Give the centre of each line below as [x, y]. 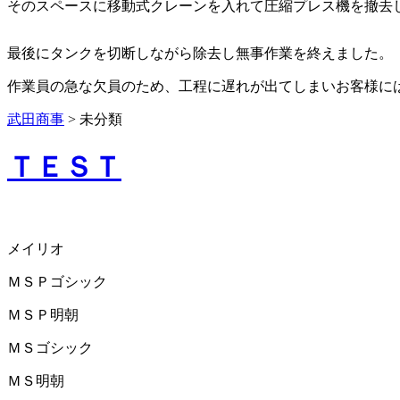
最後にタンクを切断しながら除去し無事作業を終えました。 [200, 53]
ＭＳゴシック [50, 347]
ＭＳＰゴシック [57, 281]
